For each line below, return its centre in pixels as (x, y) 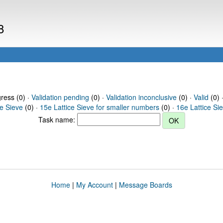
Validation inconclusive (141, 97)
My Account (94, 185)
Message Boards (145, 185)
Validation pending (60, 97)
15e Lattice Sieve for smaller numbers (100, 107)
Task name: (57, 119)
